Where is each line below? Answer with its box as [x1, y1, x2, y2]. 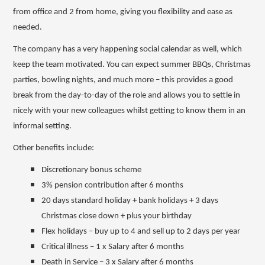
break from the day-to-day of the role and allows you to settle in [13, 91, 241, 100]
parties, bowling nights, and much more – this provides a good [13, 75, 234, 85]
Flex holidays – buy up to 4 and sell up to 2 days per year [41, 227, 241, 236]
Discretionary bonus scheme [41, 165, 142, 174]
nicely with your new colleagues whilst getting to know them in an [13, 106, 246, 115]
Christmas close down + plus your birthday [41, 211, 192, 221]
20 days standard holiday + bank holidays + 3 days [41, 196, 219, 205]
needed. [13, 22, 43, 32]
